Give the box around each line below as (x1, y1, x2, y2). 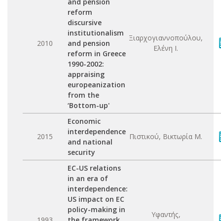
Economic (68, 116, 101, 126)
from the (68, 90, 99, 100)
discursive (68, 18, 102, 27)
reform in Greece (68, 49, 126, 58)
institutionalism (68, 28, 124, 37)
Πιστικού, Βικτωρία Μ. (129, 132, 202, 141)
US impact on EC (68, 194, 124, 204)
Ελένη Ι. (153, 43, 178, 53)
